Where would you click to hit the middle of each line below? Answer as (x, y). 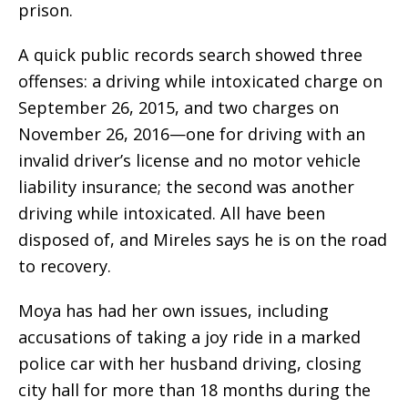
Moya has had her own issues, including (173, 311)
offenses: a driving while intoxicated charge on (200, 82)
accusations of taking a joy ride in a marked (189, 337)
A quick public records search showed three (190, 55)
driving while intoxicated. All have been (172, 214)
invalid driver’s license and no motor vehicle (189, 161)
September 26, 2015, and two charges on (178, 108)
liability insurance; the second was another (186, 187)
